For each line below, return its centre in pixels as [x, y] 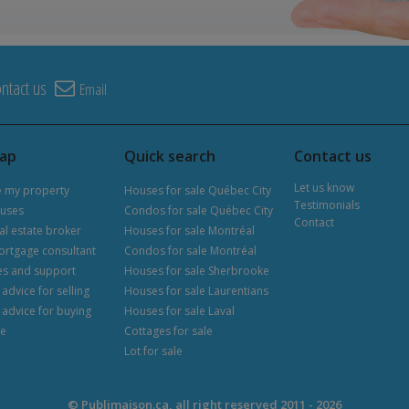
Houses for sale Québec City [197, 190]
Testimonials [326, 205]
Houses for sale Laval [179, 311]
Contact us [332, 156]
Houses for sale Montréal [189, 231]
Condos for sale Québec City [198, 210]
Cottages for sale [168, 331]
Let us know [324, 188]
